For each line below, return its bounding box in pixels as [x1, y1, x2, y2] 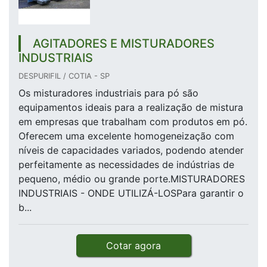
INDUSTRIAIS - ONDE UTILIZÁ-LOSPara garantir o [18, 187, 244, 200]
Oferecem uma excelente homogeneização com [18, 130, 234, 142]
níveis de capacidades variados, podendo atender [18, 144, 244, 157]
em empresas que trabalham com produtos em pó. [18, 116, 247, 128]
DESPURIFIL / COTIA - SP [18, 72, 110, 81]
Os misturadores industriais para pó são [18, 87, 198, 100]
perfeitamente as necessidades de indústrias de [18, 159, 234, 171]
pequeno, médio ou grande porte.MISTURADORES [18, 173, 245, 185]
